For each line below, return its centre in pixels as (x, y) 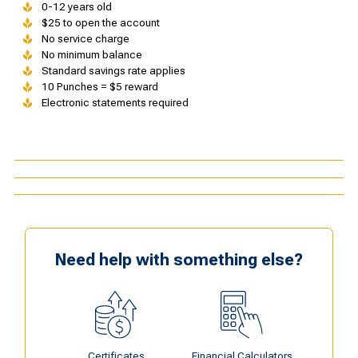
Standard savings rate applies (113, 71)
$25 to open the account (100, 23)
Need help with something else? (179, 259)
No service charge (85, 39)
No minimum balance (91, 55)
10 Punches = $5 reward (99, 87)
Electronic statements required (115, 103)
